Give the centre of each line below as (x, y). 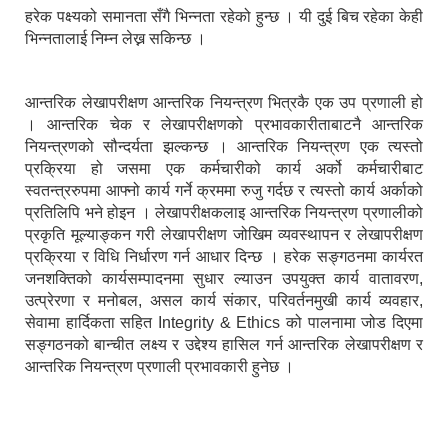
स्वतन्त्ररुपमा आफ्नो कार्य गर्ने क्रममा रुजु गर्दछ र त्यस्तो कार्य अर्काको (224, 191)
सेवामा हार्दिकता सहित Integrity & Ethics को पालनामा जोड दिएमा (224, 323)
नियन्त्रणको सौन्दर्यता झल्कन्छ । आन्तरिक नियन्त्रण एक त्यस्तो (224, 147)
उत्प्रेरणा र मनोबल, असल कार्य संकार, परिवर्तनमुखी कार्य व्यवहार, (224, 301)
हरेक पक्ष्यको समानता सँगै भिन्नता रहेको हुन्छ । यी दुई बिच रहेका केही (224, 17)
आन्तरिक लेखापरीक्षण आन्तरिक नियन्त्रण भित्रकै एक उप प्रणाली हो (224, 103)
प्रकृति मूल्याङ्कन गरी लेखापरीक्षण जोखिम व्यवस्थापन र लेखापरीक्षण (224, 235)
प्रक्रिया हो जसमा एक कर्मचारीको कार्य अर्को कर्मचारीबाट (224, 169)
